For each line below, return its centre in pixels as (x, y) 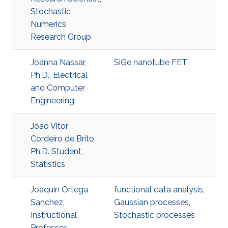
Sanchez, (48, 202)
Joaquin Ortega (59, 190)
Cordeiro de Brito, (63, 139)
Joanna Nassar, (58, 62)
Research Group (61, 37)
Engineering (52, 101)
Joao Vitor (49, 126)
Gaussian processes (151, 202)
